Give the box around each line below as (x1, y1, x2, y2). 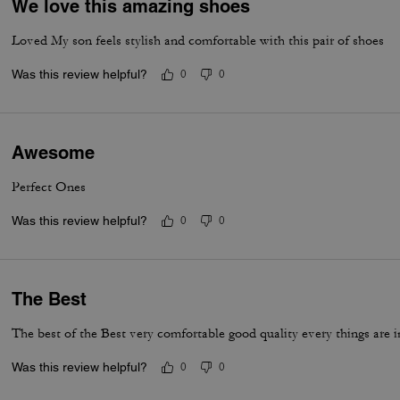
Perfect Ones (12, 178, 87, 196)
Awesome (12, 141, 96, 163)
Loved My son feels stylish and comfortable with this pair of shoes (12, 31, 385, 49)
